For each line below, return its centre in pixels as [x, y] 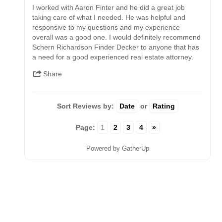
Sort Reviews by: [86, 106]
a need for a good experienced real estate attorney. [113, 57]
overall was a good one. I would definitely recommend [117, 37]
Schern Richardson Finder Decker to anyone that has [116, 47]
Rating [164, 106]
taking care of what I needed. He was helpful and [109, 17]
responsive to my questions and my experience [106, 27]
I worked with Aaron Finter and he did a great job [109, 7]
